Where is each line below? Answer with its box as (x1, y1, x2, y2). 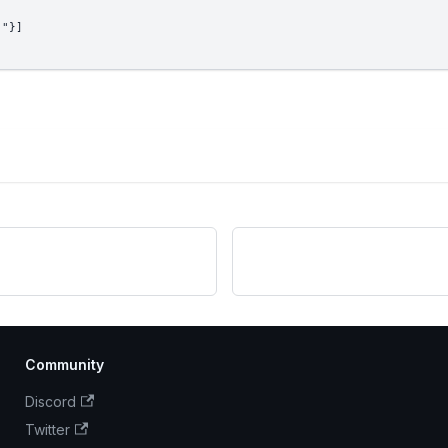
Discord (25, 393, 76, 411)
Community (25, 356, 104, 374)
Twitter (25, 421, 70, 439)
